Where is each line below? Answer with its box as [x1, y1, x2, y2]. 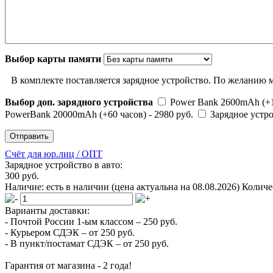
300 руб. [5, 170, 39, 181]
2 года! [103, 260, 132, 271]
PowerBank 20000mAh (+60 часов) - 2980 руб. [5, 108, 196, 119]
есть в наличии [46, 181, 112, 192]
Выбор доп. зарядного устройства [5, 96, 155, 107]
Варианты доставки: [5, 205, 90, 216]
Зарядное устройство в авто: [5, 159, 122, 170]
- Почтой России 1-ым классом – [5, 216, 143, 227]
